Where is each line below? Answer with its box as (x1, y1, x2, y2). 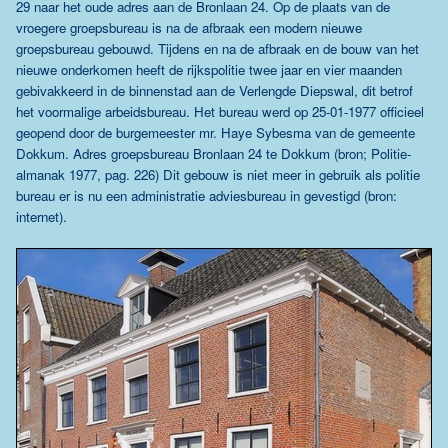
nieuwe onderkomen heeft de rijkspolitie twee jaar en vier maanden (16, 59, 402, 79)
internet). (16, 206, 67, 226)
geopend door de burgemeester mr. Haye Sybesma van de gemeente (16, 122, 415, 142)
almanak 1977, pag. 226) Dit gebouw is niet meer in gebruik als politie (16, 164, 420, 184)
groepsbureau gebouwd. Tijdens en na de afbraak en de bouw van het (16, 38, 419, 58)
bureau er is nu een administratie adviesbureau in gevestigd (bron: (16, 185, 397, 205)
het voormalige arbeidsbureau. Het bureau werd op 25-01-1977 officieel (16, 101, 424, 121)
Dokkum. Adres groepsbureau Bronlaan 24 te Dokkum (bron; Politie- (16, 143, 411, 163)
